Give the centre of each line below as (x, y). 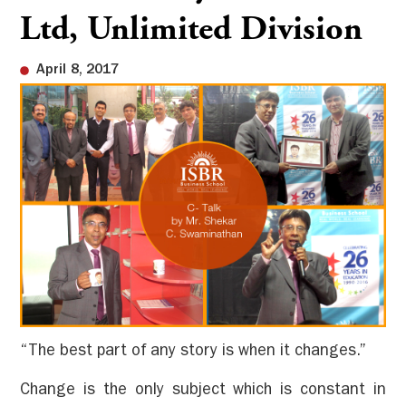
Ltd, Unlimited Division (192, 32)
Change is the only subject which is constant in (203, 391)
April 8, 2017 (77, 71)
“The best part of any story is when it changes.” (193, 353)
